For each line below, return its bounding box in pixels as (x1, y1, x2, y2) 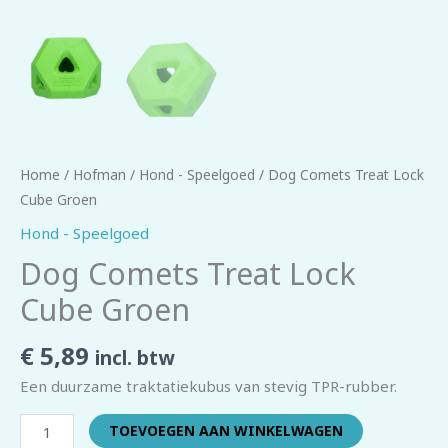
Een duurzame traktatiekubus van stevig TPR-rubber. (20, 376, 397, 397)
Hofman (73, 164, 126, 184)
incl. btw (95, 343, 174, 371)
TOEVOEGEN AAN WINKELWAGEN (109, 421, 344, 441)
